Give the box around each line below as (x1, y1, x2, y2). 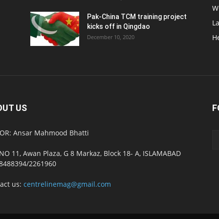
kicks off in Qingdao (87, 22, 150, 30)
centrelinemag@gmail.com (23, 179, 111, 189)
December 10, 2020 (87, 33, 134, 41)
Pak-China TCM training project (87, 13, 187, 21)
